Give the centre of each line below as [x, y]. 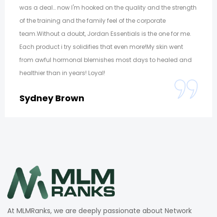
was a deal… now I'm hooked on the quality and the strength [108, 7]
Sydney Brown [52, 98]
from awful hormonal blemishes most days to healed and [106, 60]
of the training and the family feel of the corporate [93, 20]
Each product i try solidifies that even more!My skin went [101, 46]
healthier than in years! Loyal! [62, 73]
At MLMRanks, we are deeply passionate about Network [100, 210]
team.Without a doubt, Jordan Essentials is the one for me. [105, 33]
